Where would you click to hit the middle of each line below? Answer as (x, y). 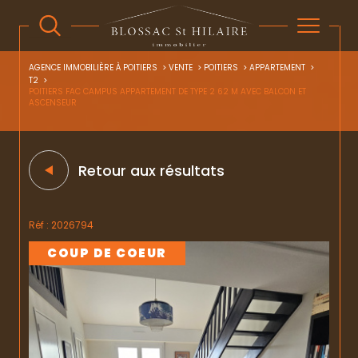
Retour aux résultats (151, 170)
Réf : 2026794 (61, 225)
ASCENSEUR (53, 103)
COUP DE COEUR (107, 253)
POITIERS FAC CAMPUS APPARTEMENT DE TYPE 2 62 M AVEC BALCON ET (167, 91)
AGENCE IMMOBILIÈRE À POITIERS (93, 68)
